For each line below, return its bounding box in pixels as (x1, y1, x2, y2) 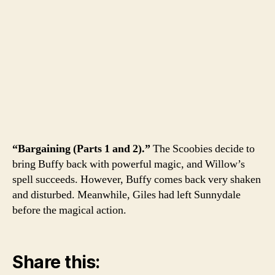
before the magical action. (12, 203, 126, 218)
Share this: (12, 251, 100, 273)
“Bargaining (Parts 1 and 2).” (12, 142, 150, 157)
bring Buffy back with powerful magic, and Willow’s (12, 157, 245, 172)
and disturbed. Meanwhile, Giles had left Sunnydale (12, 188, 241, 203)
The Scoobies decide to (150, 142, 255, 157)
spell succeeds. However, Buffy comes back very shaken (12, 172, 261, 187)
